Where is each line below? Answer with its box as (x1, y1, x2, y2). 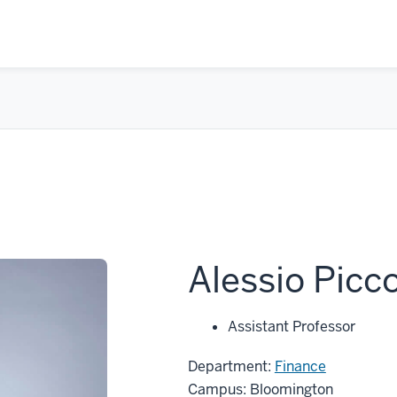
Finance (274, 357, 326, 376)
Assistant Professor (227, 317, 355, 336)
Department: (187, 357, 275, 376)
